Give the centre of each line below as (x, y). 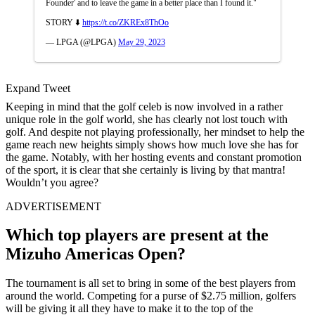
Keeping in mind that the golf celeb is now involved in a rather (144, 106)
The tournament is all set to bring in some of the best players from (150, 283)
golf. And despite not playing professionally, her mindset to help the (155, 131)
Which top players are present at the (137, 235)
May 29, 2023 (142, 42)
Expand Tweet (38, 88)
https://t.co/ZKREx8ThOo (126, 22)
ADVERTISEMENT (53, 206)
